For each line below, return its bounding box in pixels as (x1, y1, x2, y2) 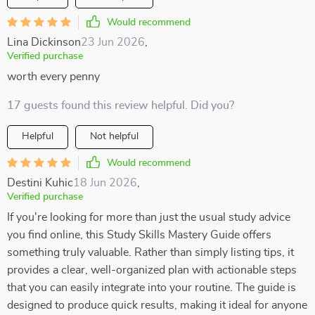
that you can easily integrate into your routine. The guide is (7, 282, 296, 293)
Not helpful (90, 131, 139, 141)
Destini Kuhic (7, 177, 73, 188)
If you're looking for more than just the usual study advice (7, 212, 290, 223)
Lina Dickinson (7, 37, 81, 48)
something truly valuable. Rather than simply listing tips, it (7, 247, 294, 258)
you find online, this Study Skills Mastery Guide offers (7, 229, 271, 240)
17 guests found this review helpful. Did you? (7, 100, 234, 111)
